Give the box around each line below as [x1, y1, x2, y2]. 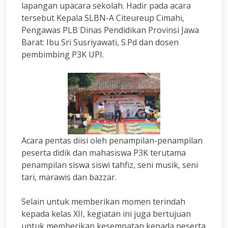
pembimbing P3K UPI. [21, 48, 104, 60]
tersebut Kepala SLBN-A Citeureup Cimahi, [21, 12, 184, 23]
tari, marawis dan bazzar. [21, 171, 117, 183]
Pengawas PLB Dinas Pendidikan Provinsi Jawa [21, 24, 199, 36]
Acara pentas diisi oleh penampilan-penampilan [21, 134, 203, 146]
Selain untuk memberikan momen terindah [21, 195, 185, 207]
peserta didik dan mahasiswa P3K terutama [21, 147, 186, 158]
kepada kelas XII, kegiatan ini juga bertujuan [21, 208, 191, 219]
